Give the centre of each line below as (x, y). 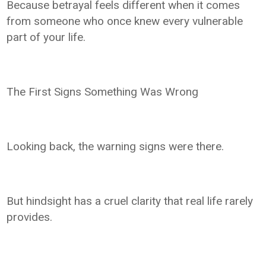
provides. (30, 217)
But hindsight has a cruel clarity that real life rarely (130, 201)
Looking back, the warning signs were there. (115, 146)
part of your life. (46, 37)
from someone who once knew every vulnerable (125, 21)
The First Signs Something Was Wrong (103, 91)
